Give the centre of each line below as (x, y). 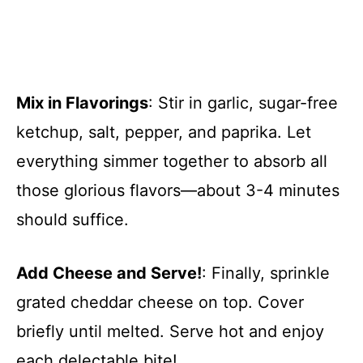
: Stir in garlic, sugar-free (243, 102)
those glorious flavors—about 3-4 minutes (178, 190)
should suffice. (73, 219)
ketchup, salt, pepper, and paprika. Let (164, 132)
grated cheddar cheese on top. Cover (160, 302)
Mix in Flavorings (82, 102)
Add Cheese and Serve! (109, 273)
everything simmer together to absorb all (172, 161)
